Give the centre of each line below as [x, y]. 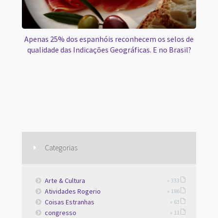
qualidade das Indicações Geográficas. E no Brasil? [109, 50]
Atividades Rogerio [73, 191]
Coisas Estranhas [70, 202]
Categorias [61, 148]
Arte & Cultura [65, 180]
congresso [61, 212]
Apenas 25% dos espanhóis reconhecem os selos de [109, 39]
